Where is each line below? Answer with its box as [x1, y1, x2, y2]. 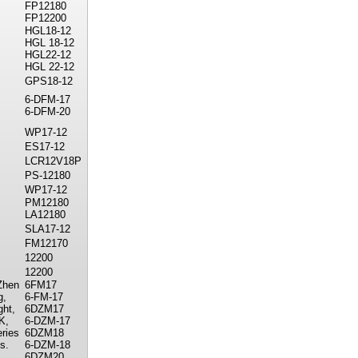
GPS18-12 [25, 75, 73, 87]
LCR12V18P [25, 155, 82, 167]
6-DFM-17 [25, 93, 70, 105]
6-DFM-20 [25, 105, 70, 117]
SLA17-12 [25, 223, 70, 235]
